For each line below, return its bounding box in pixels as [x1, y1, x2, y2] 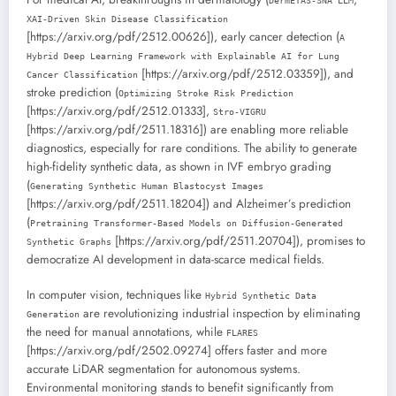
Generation [27, 309, 80, 320]
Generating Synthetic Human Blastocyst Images [30, 180, 263, 191]
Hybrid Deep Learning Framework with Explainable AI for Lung [27, 50, 339, 61]
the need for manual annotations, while [27, 324, 226, 341]
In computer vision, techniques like [27, 286, 205, 304]
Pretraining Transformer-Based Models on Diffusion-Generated [30, 217, 343, 228]
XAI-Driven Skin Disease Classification [27, 13, 228, 24]
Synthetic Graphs [27, 236, 111, 247]
